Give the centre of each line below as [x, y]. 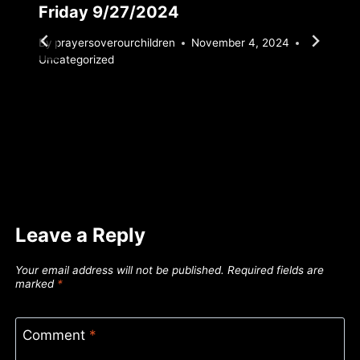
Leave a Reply [81, 235]
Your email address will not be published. [120, 270]
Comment [55, 335]
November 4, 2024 [241, 43]
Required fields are [276, 270]
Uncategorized [76, 60]
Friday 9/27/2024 [109, 12]
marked [37, 284]
